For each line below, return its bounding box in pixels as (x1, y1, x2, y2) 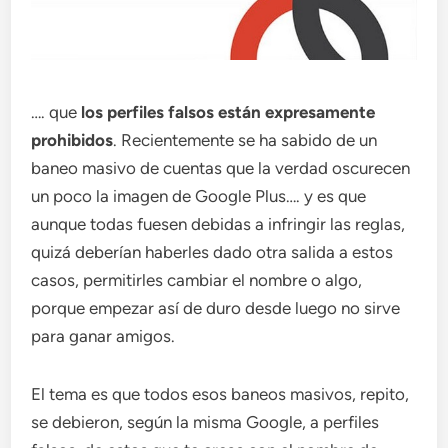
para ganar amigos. (31, 325, 176, 346)
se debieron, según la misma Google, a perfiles (31, 411, 380, 432)
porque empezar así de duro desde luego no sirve (31, 297, 401, 318)
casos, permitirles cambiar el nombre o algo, (31, 269, 363, 290)
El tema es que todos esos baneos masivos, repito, (31, 383, 410, 404)
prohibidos (31, 129, 114, 150)
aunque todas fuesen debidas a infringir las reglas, (31, 213, 406, 234)
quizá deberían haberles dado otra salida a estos (31, 241, 394, 262)
